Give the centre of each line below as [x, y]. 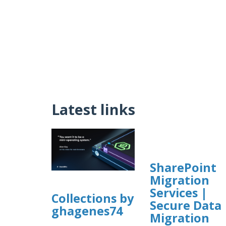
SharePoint [183, 167]
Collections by [93, 199]
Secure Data [186, 205]
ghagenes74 [87, 211]
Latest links [93, 109]
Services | [179, 192]
